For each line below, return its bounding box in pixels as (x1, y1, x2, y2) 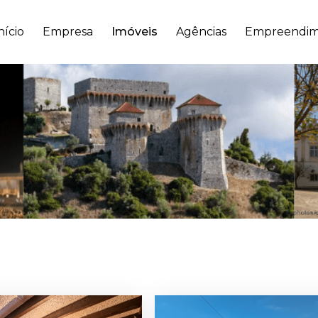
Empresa (43, 25, 94, 39)
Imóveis (111, 25, 158, 39)
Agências (176, 25, 227, 39)
